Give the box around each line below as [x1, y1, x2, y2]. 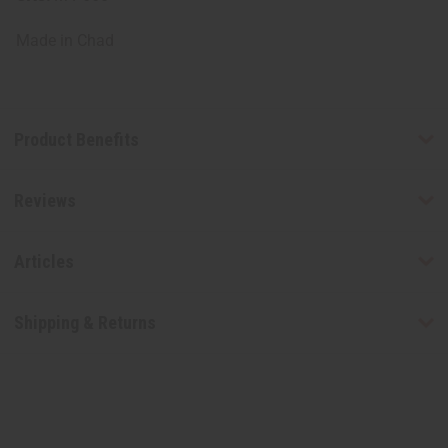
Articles [13, 251, 74, 273]
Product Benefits [13, 128, 139, 150]
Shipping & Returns [13, 312, 156, 334]
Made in [16, 31, 77, 51]
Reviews [13, 190, 76, 211]
